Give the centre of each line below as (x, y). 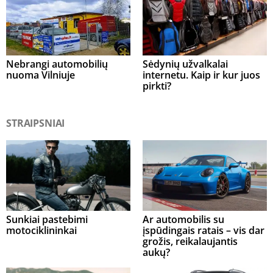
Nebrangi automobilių (57, 64)
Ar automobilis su (183, 220)
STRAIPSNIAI (36, 123)
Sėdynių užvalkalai (185, 64)
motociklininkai (41, 231)
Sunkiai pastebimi (47, 220)
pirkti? (157, 86)
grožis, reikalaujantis (190, 242)
